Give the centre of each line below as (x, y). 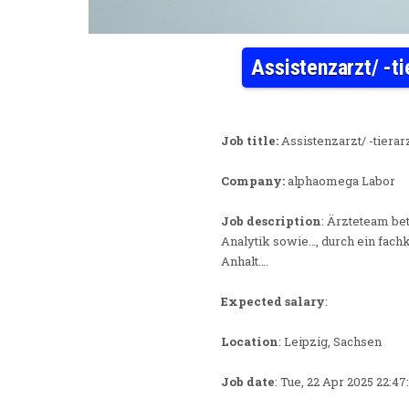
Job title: (250, 140)
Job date (248, 381)
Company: (253, 180)
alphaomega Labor (340, 180)
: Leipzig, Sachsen (330, 341)
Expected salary (273, 301)
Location (250, 341)
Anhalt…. (245, 261)
